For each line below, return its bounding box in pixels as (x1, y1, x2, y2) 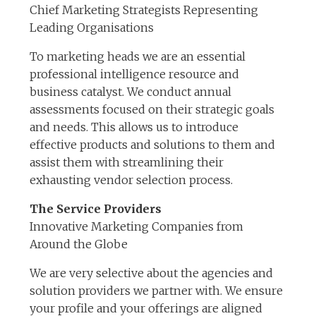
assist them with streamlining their (30, 155, 224, 169)
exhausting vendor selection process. (30, 173, 233, 187)
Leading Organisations (30, 20, 154, 35)
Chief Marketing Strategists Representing (30, 3, 259, 17)
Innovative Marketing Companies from (30, 219, 244, 233)
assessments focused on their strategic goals (30, 102, 275, 116)
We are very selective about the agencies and (30, 266, 274, 280)
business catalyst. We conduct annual (30, 85, 232, 99)
